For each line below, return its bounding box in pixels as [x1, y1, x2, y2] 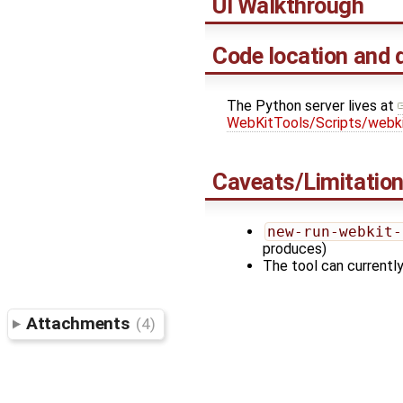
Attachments [26, 313, 133, 335]
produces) [263, 239, 327, 257]
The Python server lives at [227, 97, 398, 115]
